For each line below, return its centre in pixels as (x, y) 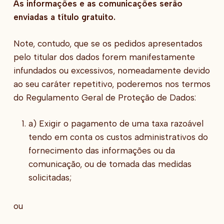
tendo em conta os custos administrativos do (118, 137)
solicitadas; (50, 178)
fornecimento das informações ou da (101, 151)
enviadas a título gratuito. (64, 17)
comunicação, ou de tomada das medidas (110, 164)
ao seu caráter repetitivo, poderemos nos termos (112, 84)
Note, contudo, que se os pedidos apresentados (108, 43)
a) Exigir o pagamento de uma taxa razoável (116, 124)
